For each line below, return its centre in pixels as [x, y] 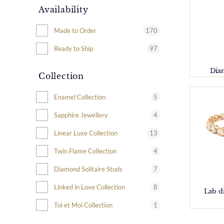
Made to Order [75, 30]
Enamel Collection [80, 97]
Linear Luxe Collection [86, 133]
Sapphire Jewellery [81, 115]
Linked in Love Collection [89, 187]
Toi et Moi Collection [83, 205]
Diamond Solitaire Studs [88, 169]
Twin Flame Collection [85, 151]
